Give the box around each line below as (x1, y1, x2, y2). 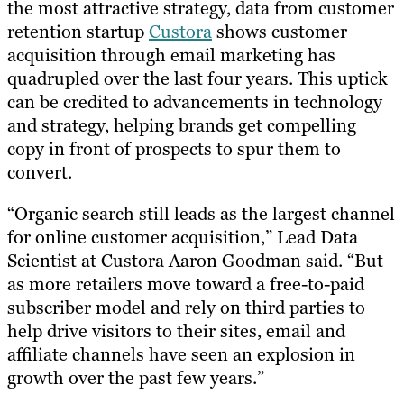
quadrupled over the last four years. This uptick (7, 67, 388, 91)
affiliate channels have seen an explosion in (7, 343, 355, 367)
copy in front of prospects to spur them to (7, 137, 341, 161)
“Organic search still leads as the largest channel (7, 202, 395, 226)
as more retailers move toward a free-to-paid (7, 272, 364, 297)
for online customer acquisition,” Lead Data (7, 225, 358, 250)
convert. (7, 161, 72, 185)
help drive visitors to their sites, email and (7, 319, 345, 344)
